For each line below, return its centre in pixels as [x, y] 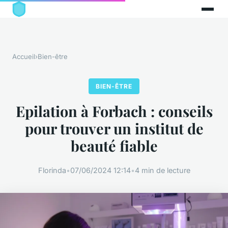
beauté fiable [114, 146]
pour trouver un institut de [114, 129]
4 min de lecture [162, 170]
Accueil [24, 57]
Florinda [52, 170]
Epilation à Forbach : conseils [114, 111]
